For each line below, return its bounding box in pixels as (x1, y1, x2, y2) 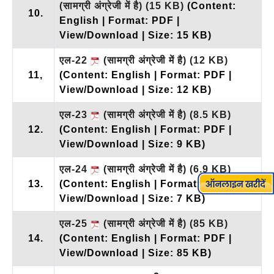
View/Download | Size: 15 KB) (59, 29, 212, 40)
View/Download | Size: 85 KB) (59, 247, 212, 258)
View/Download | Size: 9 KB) (59, 138, 206, 149)
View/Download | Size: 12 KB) (59, 84, 212, 95)
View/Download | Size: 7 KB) (59, 193, 206, 204)
